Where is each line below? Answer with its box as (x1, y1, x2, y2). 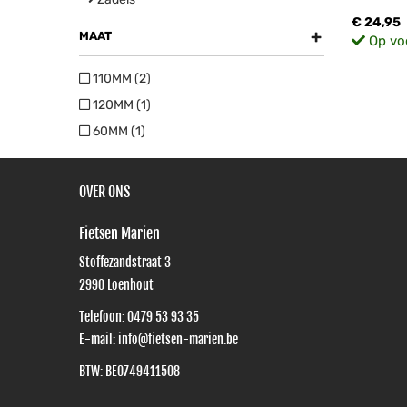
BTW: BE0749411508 (79, 363, 180, 379)
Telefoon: (79, 309, 127, 324)
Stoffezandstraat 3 (79, 254, 171, 270)
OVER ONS (79, 183, 130, 201)
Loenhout (107, 277, 154, 293)
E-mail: (79, 332, 118, 347)
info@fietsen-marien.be (118, 332, 238, 347)
